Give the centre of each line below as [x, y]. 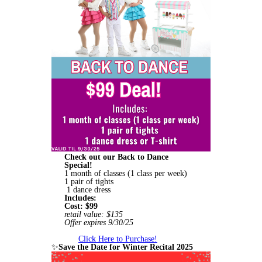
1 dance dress [89, 190]
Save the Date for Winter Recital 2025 [127, 247]
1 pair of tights [90, 182]
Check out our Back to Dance [116, 157]
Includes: [80, 198]
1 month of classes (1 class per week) [126, 174]
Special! [80, 166]
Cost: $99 [82, 206]
